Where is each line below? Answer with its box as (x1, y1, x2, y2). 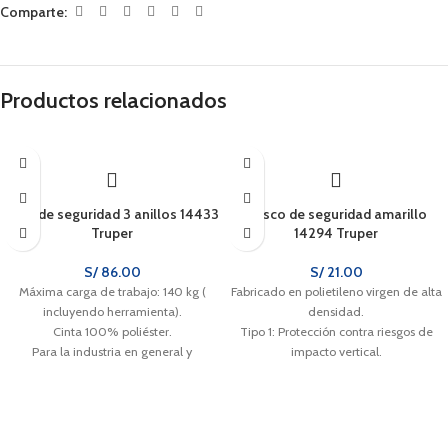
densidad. (308, 304, 364, 320)
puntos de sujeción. (283, 384, 389, 400)
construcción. (76, 364, 148, 380)
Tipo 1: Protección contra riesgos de (239, 324, 433, 340)
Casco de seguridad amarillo (245, 205, 427, 224)
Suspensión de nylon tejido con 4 (245, 364, 427, 380)
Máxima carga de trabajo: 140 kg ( (18, 284, 206, 300)
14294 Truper (294, 224, 378, 243)
